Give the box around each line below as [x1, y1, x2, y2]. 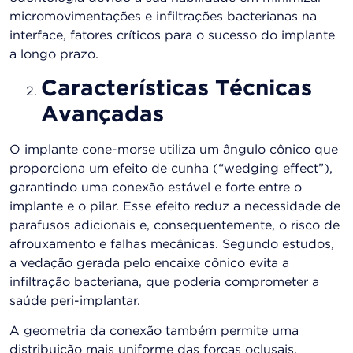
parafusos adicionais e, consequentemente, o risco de [9, 219, 340, 232]
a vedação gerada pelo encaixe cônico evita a [9, 257, 289, 269]
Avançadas [41, 105, 164, 124]
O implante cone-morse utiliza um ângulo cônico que [9, 143, 338, 156]
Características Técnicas [41, 79, 312, 98]
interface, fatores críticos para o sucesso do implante [9, 30, 335, 43]
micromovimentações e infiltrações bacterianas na [9, 11, 317, 24]
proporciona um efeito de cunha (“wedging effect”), [9, 162, 333, 175]
